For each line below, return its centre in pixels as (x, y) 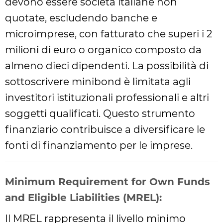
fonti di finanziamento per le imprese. (99, 145)
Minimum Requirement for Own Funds (108, 182)
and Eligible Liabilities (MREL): (83, 198)
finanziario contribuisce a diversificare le (105, 129)
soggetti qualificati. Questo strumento (100, 113)
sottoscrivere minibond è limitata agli (98, 82)
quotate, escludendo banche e (81, 18)
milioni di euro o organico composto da (103, 50)
